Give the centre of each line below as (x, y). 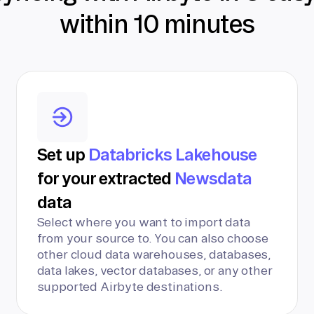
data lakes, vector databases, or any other (155, 270)
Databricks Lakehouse (172, 154)
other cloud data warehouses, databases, (154, 254)
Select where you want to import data (143, 222)
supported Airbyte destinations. (130, 286)
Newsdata (213, 178)
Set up (62, 154)
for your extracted (106, 178)
